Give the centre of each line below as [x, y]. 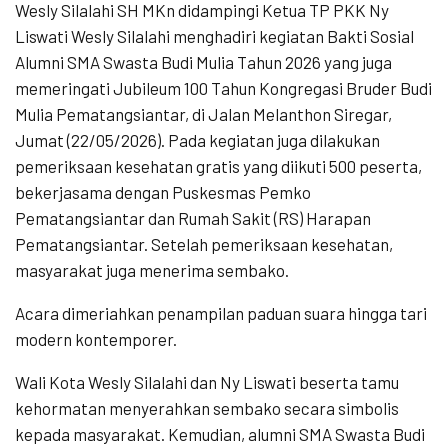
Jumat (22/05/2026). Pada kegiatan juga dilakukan [197, 139]
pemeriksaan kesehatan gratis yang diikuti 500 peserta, [218, 165]
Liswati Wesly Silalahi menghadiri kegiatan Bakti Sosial [214, 35]
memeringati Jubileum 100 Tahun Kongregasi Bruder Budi [223, 87]
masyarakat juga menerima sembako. [152, 269]
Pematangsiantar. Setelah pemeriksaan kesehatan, [204, 243]
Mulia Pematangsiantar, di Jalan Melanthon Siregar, [203, 113]
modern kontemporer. [96, 338]
